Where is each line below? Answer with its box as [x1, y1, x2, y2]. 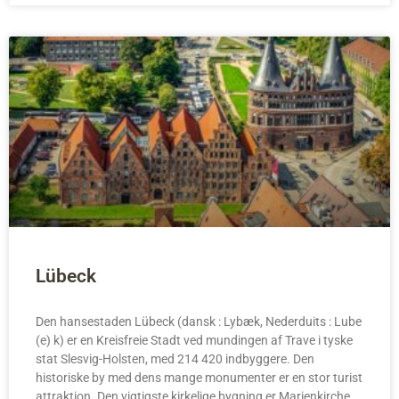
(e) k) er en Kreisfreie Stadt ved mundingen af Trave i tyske [36, 333, 353, 348]
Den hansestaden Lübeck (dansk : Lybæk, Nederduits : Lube [36, 314, 362, 330]
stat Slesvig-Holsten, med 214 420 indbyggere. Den [36, 352, 314, 367]
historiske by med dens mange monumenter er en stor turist [36, 370, 362, 386]
